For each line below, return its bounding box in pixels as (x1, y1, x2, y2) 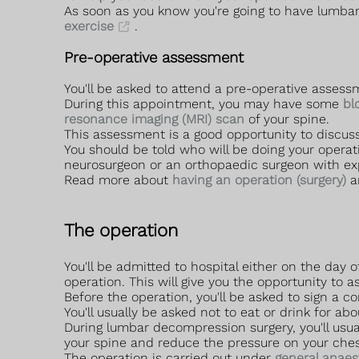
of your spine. (244, 111, 329, 127)
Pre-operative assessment (64, 48, 244, 67)
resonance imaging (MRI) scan (64, 111, 244, 127)
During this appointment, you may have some (64, 96, 343, 112)
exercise (64, 18, 114, 34)
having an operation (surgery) (172, 172, 346, 188)
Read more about (64, 172, 172, 188)
